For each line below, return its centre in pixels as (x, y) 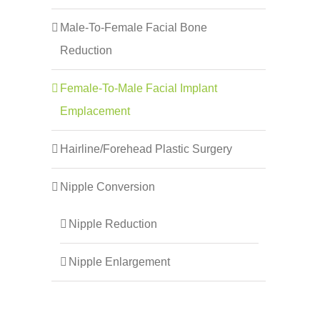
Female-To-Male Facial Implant (139, 89)
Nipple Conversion (107, 187)
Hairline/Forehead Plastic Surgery (146, 149)
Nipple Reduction (113, 224)
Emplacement (95, 111)
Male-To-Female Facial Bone (134, 28)
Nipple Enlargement (119, 262)
